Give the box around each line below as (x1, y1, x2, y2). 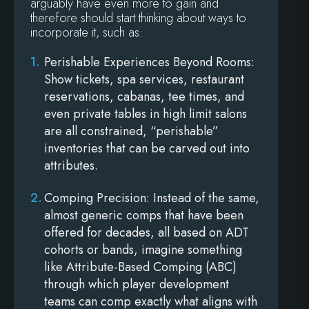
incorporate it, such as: (30, 23, 143, 42)
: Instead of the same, (146, 189, 259, 208)
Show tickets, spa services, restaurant (44, 70, 244, 89)
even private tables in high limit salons (44, 105, 247, 123)
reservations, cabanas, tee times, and (44, 88, 244, 106)
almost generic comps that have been (44, 206, 243, 225)
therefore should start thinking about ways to (30, 9, 246, 28)
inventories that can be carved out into (44, 139, 250, 158)
